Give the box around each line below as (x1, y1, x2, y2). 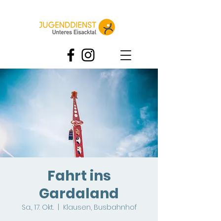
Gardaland (39, 184, 119, 203)
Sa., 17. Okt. (21, 202, 54, 212)
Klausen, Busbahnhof (63, 202, 137, 212)
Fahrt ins (47, 166, 111, 185)
